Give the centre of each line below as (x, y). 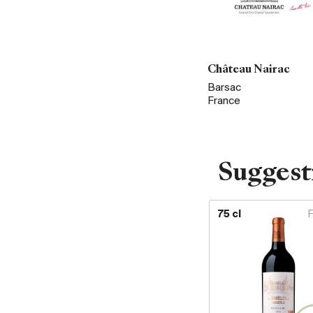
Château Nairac (249, 70)
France (224, 101)
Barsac (224, 88)
